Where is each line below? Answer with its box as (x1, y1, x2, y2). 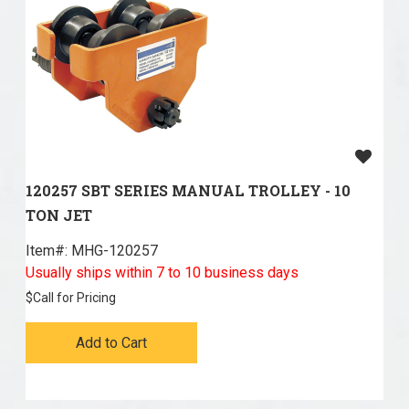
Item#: (25, 242, 68, 260)
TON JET (25, 205, 92, 225)
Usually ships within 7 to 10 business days (25, 264, 299, 282)
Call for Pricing (32, 290, 116, 306)
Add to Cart (75, 334, 147, 352)
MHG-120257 (67, 242, 158, 260)
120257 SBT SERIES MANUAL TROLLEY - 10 (25, 181, 351, 201)
